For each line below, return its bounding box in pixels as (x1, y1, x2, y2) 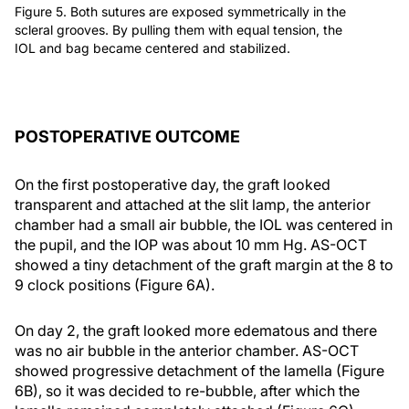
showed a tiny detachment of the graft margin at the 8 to (15, 255, 393, 274)
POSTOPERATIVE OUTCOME (15, 126, 240, 146)
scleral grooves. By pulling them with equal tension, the (15, 21, 342, 37)
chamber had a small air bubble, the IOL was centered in (15, 215, 393, 234)
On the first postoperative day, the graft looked (15, 174, 330, 194)
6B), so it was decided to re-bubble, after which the (15, 381, 360, 400)
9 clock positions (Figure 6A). (15, 275, 215, 294)
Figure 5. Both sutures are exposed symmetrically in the (15, 3, 346, 19)
